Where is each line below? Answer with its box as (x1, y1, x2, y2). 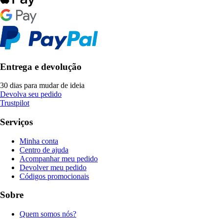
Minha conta (20, 136, 58, 145)
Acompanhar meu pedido (20, 154, 98, 163)
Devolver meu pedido (20, 163, 87, 172)
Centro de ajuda (20, 145, 68, 154)
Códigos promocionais (20, 172, 89, 180)
